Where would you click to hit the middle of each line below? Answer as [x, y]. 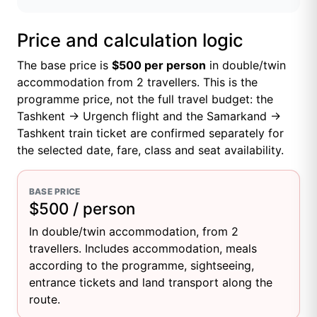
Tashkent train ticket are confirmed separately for [150, 133]
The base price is [64, 65]
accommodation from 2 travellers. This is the [137, 82]
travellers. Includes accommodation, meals [143, 248]
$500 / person [82, 208]
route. [45, 299]
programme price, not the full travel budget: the [145, 99]
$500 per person [159, 65]
